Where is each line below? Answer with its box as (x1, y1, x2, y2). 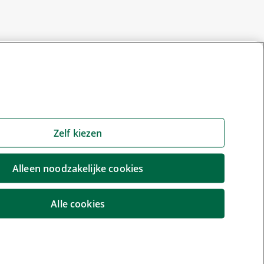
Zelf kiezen (53, 126, 103, 140)
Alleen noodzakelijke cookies (12, 161, 144, 175)
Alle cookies (51, 197, 105, 210)
